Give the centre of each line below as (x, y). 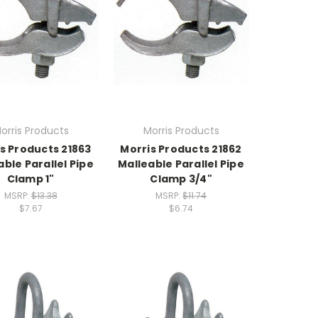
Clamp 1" (31, 179)
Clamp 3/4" (181, 179)
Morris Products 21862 (181, 149)
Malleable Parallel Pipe (181, 164)
